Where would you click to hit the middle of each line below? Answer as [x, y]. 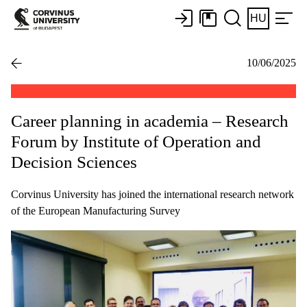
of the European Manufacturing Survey [96, 210]
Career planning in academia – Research [150, 121]
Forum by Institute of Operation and [136, 141]
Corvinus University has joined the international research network [152, 194]
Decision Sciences [74, 162]
